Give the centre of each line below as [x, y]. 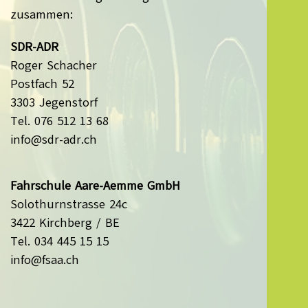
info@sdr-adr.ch [54, 139]
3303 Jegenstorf [54, 102]
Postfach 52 [42, 84]
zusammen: [42, 14]
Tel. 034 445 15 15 [59, 241]
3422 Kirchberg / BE [65, 222]
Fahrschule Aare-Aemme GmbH [95, 185]
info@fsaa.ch [45, 260]
